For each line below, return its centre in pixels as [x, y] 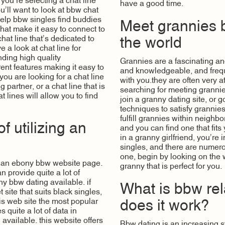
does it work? [165, 206]
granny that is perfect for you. [171, 166]
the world [151, 44]
